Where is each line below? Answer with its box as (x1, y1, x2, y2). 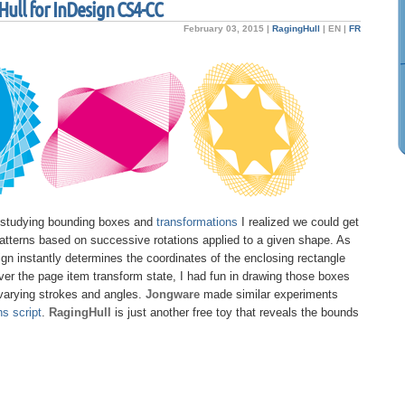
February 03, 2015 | (184, 24, 272, 33)
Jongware (146, 287, 200, 301)
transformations (156, 214, 238, 229)
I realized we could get (238, 214, 359, 229)
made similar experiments (200, 287, 338, 301)
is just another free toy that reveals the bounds (111, 305, 359, 319)
